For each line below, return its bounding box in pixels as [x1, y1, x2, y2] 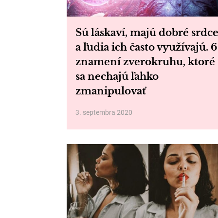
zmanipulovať [75, 85, 146, 97]
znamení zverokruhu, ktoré [75, 56, 215, 68]
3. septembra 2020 [75, 109, 132, 116]
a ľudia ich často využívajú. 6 [75, 41, 217, 53]
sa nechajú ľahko [75, 71, 159, 82]
